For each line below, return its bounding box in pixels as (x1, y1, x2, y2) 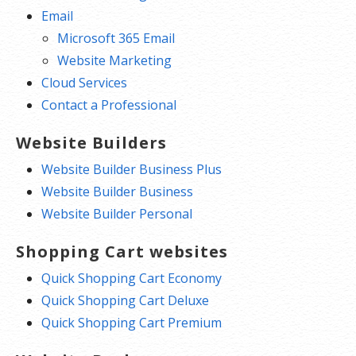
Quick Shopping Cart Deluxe (41, 291, 209, 309)
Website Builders (16, 131, 167, 153)
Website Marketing (57, 51, 172, 69)
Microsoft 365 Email (57, 29, 175, 47)
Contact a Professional (41, 95, 176, 114)
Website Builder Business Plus (41, 160, 222, 178)
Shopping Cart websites (16, 240, 228, 262)
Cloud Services (41, 73, 127, 91)
